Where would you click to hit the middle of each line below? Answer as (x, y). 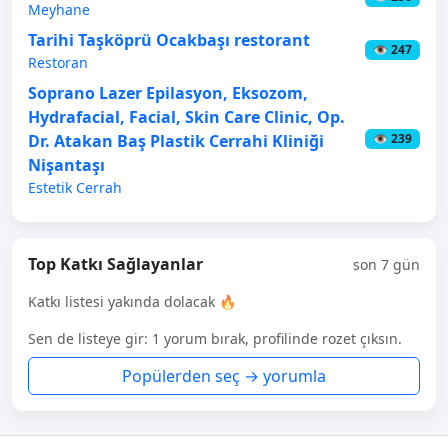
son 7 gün (386, 264)
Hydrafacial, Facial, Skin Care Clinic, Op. (186, 116)
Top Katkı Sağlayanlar (115, 263)
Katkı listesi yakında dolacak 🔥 (132, 301)
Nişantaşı (66, 164)
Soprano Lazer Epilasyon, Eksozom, (168, 92)
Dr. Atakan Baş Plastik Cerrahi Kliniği (176, 140)
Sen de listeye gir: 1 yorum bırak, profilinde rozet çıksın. (215, 338)
